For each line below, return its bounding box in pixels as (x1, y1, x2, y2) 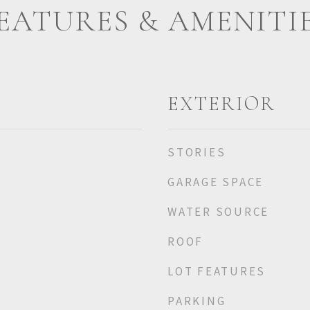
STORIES (167, 145, 226, 160)
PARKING (167, 293, 226, 309)
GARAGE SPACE (167, 174, 264, 190)
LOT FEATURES (167, 264, 266, 279)
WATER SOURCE (167, 204, 269, 219)
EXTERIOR (167, 91, 275, 116)
